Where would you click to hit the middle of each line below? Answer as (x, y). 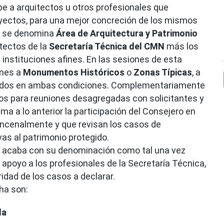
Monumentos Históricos (74, 72)
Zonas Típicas (163, 72)
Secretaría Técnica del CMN (107, 46)
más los (181, 46)
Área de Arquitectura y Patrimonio (127, 33)
